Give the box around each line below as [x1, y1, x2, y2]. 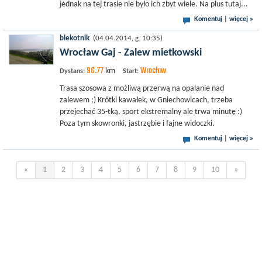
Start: [123, 68, 139, 75]
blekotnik [60, 35, 89, 42]
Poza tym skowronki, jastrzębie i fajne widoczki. [60, 119, 215, 128]
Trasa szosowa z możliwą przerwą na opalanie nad [60, 84, 224, 93]
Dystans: [60, 68, 85, 75]
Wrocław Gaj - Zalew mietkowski [60, 47, 202, 58]
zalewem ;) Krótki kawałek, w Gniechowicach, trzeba [60, 96, 233, 105]
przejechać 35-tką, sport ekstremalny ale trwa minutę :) [60, 108, 242, 116]
